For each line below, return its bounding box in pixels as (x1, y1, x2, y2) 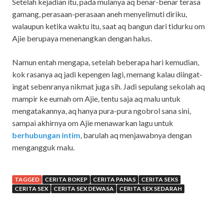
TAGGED (15, 175, 39, 183)
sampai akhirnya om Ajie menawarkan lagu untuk (12, 118, 173, 127)
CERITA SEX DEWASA (54, 184, 114, 192)
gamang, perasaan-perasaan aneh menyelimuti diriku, (12, 9, 187, 18)
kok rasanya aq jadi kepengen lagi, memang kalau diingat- (12, 69, 202, 79)
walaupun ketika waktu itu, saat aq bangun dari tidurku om (12, 21, 205, 31)
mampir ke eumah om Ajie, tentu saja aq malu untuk (12, 93, 181, 103)
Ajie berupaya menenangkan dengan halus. (12, 33, 152, 43)
